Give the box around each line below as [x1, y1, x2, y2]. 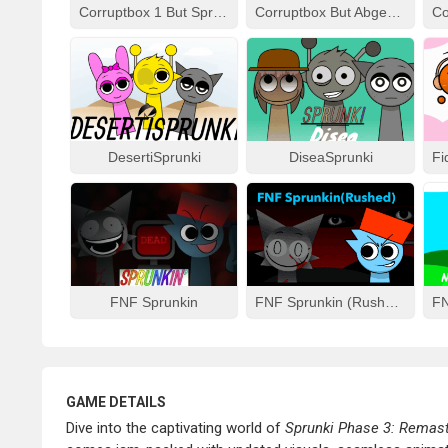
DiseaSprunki [288, 149, 373, 165]
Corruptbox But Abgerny [387, 4, 402, 20]
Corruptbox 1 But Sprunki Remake [213, 4, 227, 20]
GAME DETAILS [66, 394, 166, 410]
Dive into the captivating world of [66, 419, 285, 437]
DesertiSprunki [107, 149, 201, 165]
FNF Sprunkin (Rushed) [385, 294, 400, 310]
